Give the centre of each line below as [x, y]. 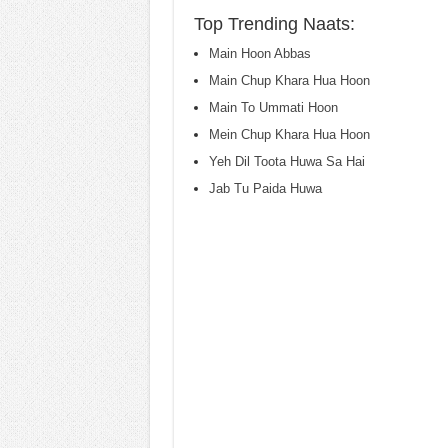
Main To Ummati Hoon [273, 107]
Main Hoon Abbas [259, 53]
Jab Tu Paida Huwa [265, 188]
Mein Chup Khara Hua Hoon [289, 134]
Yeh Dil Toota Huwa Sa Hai [286, 161]
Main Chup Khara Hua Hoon [289, 80]
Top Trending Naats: [274, 24]
